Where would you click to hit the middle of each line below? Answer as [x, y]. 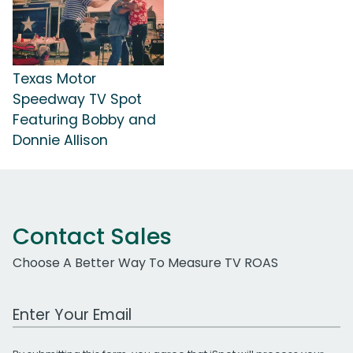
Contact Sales [92, 236]
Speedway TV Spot [77, 99]
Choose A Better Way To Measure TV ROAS [145, 262]
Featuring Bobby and [84, 119]
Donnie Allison [60, 140]
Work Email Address [73, 306]
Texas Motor [54, 78]
